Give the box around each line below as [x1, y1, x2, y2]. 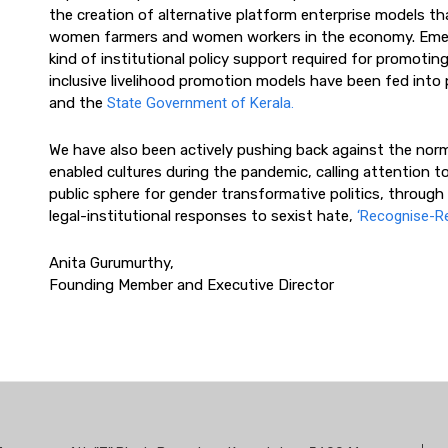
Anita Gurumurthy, [49, 254, 174, 272]
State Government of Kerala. [107, 94, 294, 112]
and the [49, 94, 107, 112]
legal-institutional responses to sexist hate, [49, 207, 357, 225]
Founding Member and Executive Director [49, 276, 334, 294]
